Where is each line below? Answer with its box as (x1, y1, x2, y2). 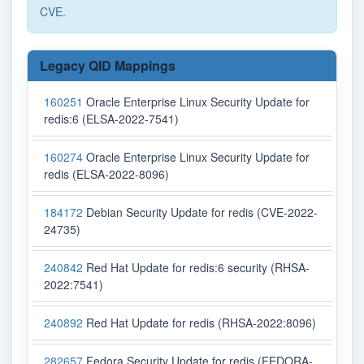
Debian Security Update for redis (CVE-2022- (83, 204, 318, 221)
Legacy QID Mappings (40, 56, 175, 76)
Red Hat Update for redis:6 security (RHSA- (83, 259, 310, 276)
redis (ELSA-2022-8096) (44, 166, 169, 183)
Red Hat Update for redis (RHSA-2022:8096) (83, 314, 316, 331)
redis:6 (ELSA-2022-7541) (44, 110, 179, 128)
